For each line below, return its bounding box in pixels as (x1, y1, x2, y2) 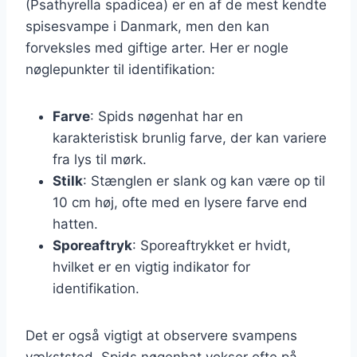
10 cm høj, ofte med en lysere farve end (53, 194, 308, 210)
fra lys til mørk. (53, 151, 147, 167)
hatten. (53, 215, 98, 232)
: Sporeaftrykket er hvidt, (132, 237, 291, 253)
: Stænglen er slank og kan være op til (83, 172, 325, 189)
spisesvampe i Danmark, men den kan (25, 18, 269, 34)
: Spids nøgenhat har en (90, 108, 243, 124)
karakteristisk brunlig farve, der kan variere (53, 129, 327, 146)
